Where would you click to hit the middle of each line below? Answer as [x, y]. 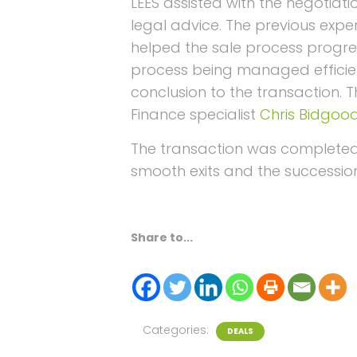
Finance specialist [196, 114]
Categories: [178, 330]
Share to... [162, 237]
